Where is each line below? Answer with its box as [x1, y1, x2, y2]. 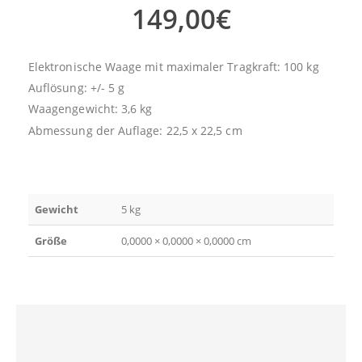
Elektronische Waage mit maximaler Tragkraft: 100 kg [28, 58, 319, 74]
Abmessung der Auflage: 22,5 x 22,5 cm [28, 122, 242, 138]
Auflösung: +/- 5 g [28, 79, 125, 95]
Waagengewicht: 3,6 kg [28, 100, 153, 116]
